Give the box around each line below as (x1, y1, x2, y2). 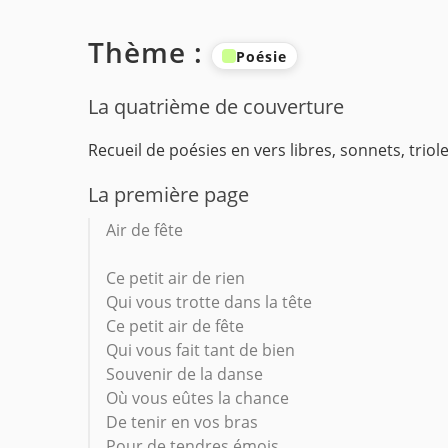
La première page (88, 180, 249, 209)
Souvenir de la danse (106, 363, 263, 386)
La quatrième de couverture (88, 92, 344, 121)
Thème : (88, 33, 211, 72)
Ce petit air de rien (106, 267, 245, 290)
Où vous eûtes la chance (106, 387, 289, 410)
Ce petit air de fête (106, 315, 244, 338)
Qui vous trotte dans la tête (106, 291, 312, 314)
